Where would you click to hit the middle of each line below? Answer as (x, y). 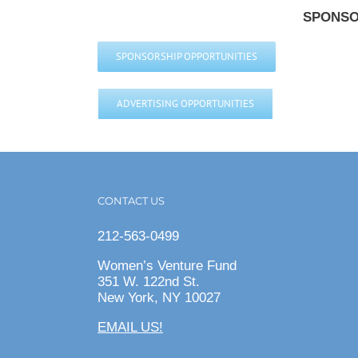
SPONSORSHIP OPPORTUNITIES (187, 56)
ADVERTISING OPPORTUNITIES (185, 103)
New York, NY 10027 (159, 297)
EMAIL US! (130, 327)
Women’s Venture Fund (167, 265)
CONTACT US (131, 200)
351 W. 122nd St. (149, 281)
